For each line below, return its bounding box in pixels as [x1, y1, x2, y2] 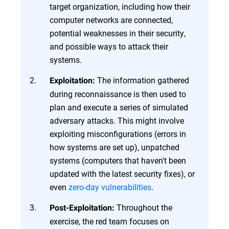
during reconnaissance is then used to [50, 88, 186, 99]
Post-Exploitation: [50, 203, 117, 213]
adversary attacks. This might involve [50, 115, 184, 126]
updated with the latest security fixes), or [50, 168, 195, 179]
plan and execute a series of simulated [50, 102, 188, 112]
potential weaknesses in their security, [50, 28, 186, 38]
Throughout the [117, 202, 172, 213]
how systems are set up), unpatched [50, 142, 179, 152]
